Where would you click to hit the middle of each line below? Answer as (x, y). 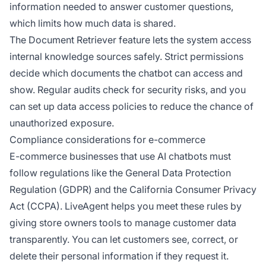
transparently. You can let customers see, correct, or (124, 239)
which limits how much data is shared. (93, 23)
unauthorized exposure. (62, 123)
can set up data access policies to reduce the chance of (132, 106)
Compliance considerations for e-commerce (107, 139)
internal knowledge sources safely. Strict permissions (126, 56)
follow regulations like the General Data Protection (120, 172)
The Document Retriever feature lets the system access (130, 39)
